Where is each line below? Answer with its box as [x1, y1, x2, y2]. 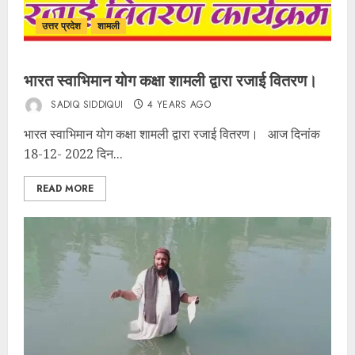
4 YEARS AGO [147, 97, 212, 113]
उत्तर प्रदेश [42, 19, 81, 33]
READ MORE [36, 181, 94, 196]
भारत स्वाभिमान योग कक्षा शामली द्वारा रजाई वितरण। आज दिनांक [24, 125, 320, 143]
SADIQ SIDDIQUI [48, 97, 124, 113]
